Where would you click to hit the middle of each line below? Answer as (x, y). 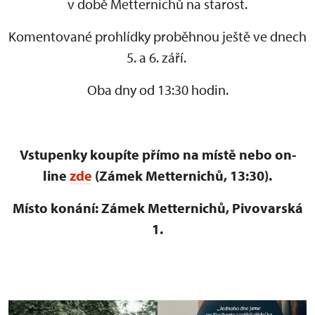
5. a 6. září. (157, 58)
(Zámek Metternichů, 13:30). (182, 176)
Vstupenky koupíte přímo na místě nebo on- (157, 155)
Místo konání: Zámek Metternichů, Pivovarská (157, 208)
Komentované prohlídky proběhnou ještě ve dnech (157, 37)
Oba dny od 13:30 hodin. (157, 90)
